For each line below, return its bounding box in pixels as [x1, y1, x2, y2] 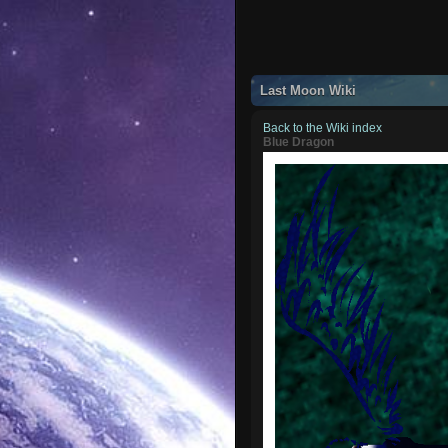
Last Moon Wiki [260, 82, 357, 98]
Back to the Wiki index [263, 120, 383, 135]
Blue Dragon [263, 134, 335, 149]
